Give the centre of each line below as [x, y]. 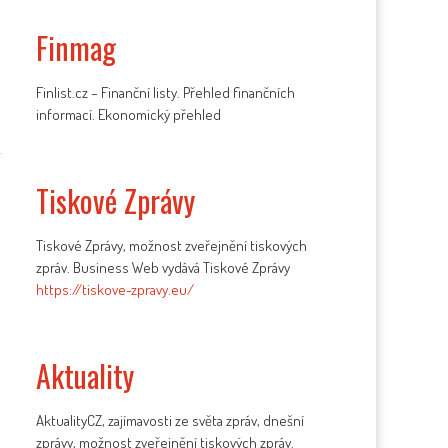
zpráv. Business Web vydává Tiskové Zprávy [163, 267]
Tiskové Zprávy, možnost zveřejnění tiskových [172, 245]
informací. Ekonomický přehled [129, 114]
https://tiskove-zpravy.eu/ [115, 289]
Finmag [76, 47]
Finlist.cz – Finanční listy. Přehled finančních [166, 92]
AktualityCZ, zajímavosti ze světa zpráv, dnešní [170, 420]
